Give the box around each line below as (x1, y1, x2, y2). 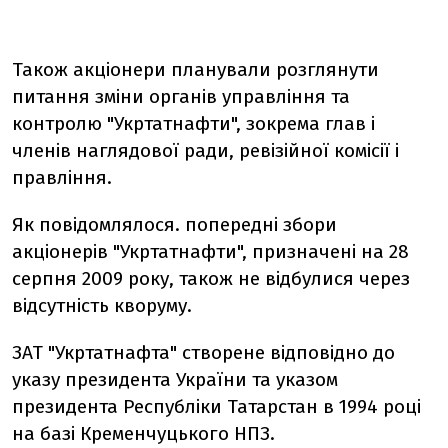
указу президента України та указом (12, 368, 338, 391)
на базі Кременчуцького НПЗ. (12, 422, 275, 445)
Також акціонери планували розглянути (12, 58, 379, 81)
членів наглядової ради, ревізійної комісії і (12, 139, 399, 162)
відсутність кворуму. (12, 294, 192, 317)
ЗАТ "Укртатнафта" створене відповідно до (12, 341, 395, 364)
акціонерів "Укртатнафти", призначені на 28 (12, 240, 409, 263)
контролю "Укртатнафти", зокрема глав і (12, 112, 375, 135)
